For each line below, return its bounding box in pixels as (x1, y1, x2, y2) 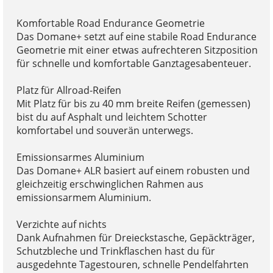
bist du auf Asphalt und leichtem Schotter (16, 110, 207, 124)
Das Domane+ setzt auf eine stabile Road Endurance (16, 29, 257, 43)
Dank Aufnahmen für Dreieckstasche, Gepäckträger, (16, 230, 255, 244)
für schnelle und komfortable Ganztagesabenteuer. (16, 56, 251, 70)
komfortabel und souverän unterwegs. (16, 123, 193, 137)
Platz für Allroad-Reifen (16, 83, 121, 97)
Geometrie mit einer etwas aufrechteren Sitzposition (16, 43, 258, 57)
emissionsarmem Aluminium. (16, 190, 151, 204)
